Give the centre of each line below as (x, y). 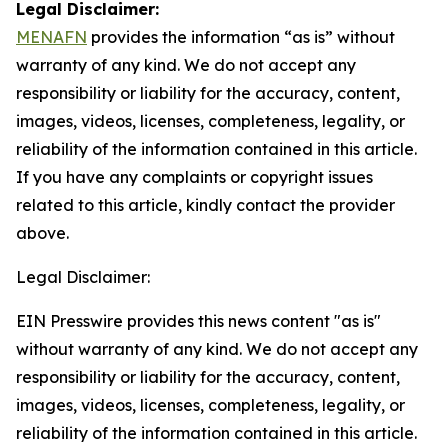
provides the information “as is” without (241, 37)
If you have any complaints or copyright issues (194, 177)
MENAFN (51, 37)
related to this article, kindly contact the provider (205, 205)
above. (42, 233)
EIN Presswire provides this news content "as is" (198, 321)
